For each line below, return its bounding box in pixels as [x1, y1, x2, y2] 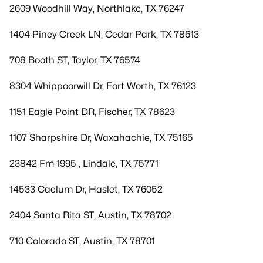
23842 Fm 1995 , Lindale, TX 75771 [9, 158, 159, 169]
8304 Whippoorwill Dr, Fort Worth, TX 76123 [9, 80, 196, 92]
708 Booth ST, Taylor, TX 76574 [9, 55, 140, 66]
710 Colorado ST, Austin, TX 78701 [9, 235, 155, 247]
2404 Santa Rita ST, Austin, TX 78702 [9, 210, 171, 221]
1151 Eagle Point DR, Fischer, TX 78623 [9, 106, 175, 117]
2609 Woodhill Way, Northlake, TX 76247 [9, 3, 184, 14]
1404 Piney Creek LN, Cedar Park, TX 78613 [9, 29, 199, 40]
